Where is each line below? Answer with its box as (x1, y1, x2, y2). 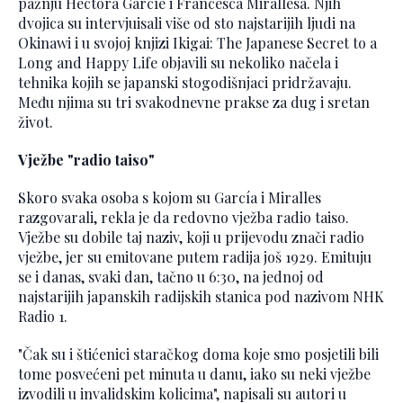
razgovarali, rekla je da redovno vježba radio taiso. (18, 208, 349, 228)
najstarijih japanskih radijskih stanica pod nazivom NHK (18, 287, 384, 307)
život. (18, 112, 53, 132)
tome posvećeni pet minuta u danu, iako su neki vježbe (18, 364, 371, 384)
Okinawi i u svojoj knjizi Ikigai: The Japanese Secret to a (18, 33, 377, 53)
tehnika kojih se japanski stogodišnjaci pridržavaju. (18, 73, 352, 93)
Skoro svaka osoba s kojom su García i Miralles (18, 188, 321, 208)
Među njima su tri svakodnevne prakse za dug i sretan (18, 93, 370, 112)
